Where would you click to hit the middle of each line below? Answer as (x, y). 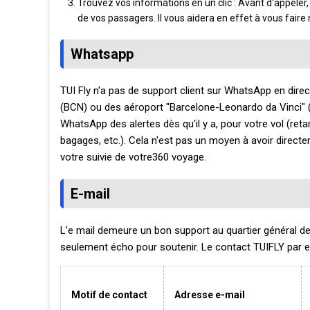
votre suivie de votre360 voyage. (133, 157)
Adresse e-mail (210, 295)
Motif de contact (109, 295)
